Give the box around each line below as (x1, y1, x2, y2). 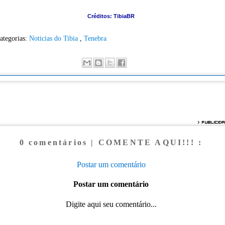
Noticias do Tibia (29, 34, 80, 42)
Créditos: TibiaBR (87, 13, 135, 19)
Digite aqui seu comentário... (65, 199, 157, 208)
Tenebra (84, 34, 106, 42)
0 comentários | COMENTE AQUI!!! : (19, 138, 203, 147)
